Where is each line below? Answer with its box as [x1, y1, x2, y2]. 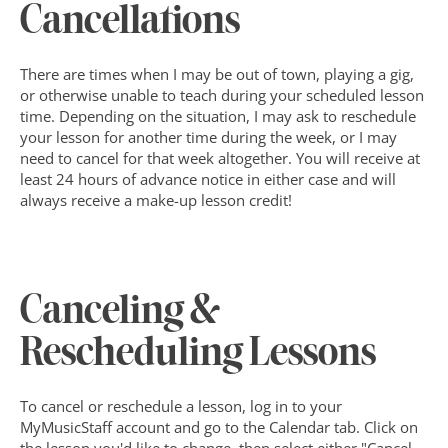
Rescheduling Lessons [20, 336, 376, 374]
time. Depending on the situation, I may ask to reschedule [20, 106, 416, 126]
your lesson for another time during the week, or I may [20, 127, 397, 147]
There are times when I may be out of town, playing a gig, [20, 64, 414, 84]
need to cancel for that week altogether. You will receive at [20, 148, 420, 168]
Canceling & [20, 294, 220, 332]
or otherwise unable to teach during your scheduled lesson [20, 85, 424, 105]
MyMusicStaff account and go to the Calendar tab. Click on [20, 417, 418, 437]
